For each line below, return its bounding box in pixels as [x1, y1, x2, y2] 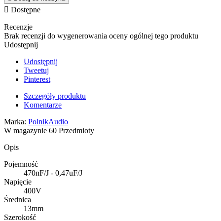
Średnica [4, 195, 31, 204]
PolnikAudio [28, 117, 68, 126]
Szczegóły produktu [24, 91, 86, 100]
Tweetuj [24, 66, 49, 74]
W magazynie [4, 126, 47, 135]
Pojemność [4, 159, 38, 168]
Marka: [4, 117, 26, 126]
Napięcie [4, 177, 32, 186]
